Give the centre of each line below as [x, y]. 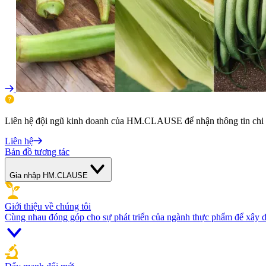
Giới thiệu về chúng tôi [48, 206]
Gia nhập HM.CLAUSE [49, 175]
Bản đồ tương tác [37, 152]
